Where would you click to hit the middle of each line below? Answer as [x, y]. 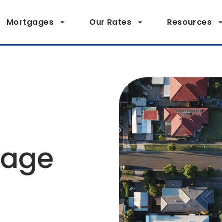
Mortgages [30, 22]
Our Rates [111, 22]
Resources [190, 22]
